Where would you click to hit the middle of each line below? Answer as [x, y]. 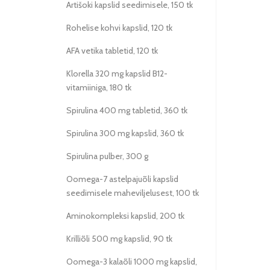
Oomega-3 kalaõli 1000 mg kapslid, [132, 262]
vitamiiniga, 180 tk [99, 87]
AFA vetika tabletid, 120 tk [112, 51]
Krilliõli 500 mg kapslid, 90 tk [119, 239]
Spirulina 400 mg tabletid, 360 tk [127, 110]
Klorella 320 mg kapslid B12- [117, 74]
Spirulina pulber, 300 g [107, 156]
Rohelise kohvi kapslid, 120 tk [119, 28]
